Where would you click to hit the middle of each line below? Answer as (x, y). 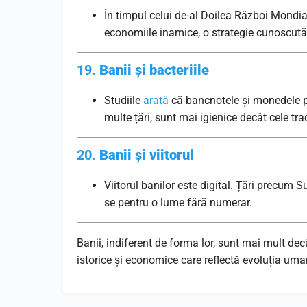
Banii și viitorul (147, 155)
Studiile (124, 100)
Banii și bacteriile (154, 70)
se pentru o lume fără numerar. (178, 202)
